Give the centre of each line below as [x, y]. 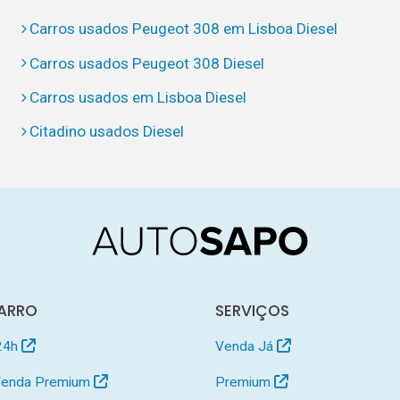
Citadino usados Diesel [107, 132]
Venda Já [246, 346]
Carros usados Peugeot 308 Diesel [147, 63]
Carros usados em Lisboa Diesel [138, 97]
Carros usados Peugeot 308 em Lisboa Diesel [184, 29]
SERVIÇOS [253, 310]
